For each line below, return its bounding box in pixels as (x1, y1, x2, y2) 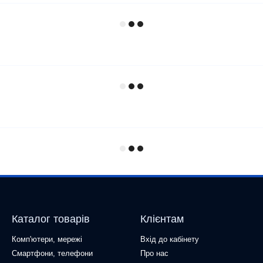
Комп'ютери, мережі (12, 235, 82, 244)
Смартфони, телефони (12, 249, 93, 258)
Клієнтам (140, 213, 184, 225)
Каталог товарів (12, 213, 90, 225)
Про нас (140, 249, 168, 258)
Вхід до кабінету (140, 235, 199, 244)
